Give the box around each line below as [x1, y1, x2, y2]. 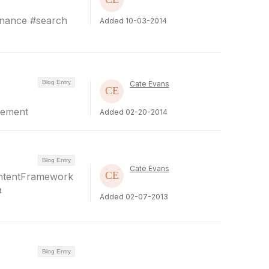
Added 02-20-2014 [99, 107, 168, 116]
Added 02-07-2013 [99, 192, 168, 201]
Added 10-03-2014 [99, 16, 167, 25]
